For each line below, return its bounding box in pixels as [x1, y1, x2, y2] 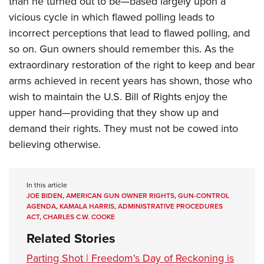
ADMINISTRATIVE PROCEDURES [118, 201, 223, 212]
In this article [27, 180, 67, 190]
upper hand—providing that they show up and [9, 105, 219, 120]
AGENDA [27, 201, 56, 212]
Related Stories [27, 229, 115, 248]
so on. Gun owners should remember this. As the [9, 41, 234, 57]
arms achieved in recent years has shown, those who [9, 73, 252, 88]
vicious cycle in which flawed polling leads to [9, 9, 214, 25]
